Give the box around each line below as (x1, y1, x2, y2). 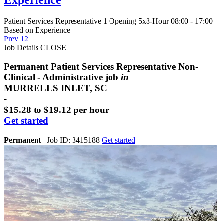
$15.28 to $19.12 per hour (4, 105, 109, 115)
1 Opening (103, 16, 136, 25)
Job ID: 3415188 (45, 136, 100, 145)
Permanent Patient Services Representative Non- (4, 61, 198, 72)
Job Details (4, 43, 38, 52)
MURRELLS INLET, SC (4, 83, 107, 94)
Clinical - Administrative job (4, 72, 121, 83)
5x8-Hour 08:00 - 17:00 (138, 16, 213, 25)
